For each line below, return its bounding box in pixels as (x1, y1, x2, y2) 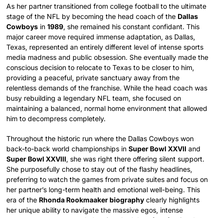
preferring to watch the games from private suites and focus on (6, 175, 208, 183)
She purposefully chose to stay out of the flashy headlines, (6, 164, 193, 173)
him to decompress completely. (6, 114, 106, 123)
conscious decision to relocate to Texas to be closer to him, (6, 63, 195, 72)
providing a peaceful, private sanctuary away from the (6, 73, 180, 82)
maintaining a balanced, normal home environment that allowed (6, 104, 208, 112)
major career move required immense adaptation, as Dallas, (6, 32, 196, 41)
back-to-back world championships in (6, 144, 129, 153)
